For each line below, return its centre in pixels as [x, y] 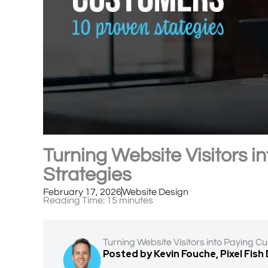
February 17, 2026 [82, 192]
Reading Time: [74, 200]
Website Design [155, 192]
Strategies [87, 175]
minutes [136, 200]
